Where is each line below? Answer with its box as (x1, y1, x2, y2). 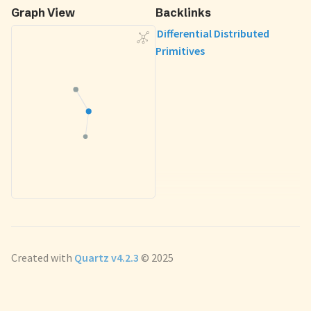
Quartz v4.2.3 (74, 250, 139, 264)
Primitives (155, 43, 205, 58)
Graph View (11, 5, 75, 19)
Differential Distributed (156, 26, 269, 40)
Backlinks (155, 5, 211, 19)
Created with (11, 250, 74, 264)
